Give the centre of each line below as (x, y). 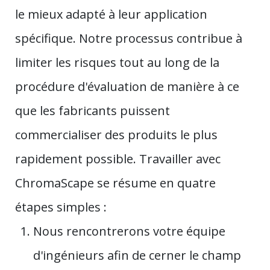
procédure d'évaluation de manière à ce (127, 86)
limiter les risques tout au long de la (117, 62)
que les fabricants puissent (93, 110)
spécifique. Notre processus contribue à (129, 38)
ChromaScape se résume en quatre (115, 183)
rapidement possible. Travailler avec (118, 159)
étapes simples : (61, 207)
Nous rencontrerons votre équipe (129, 231)
